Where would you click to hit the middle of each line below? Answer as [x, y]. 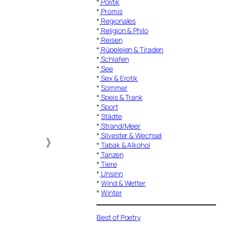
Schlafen [114, 59]
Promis [111, 11]
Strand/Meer [120, 126]
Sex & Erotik [119, 78]
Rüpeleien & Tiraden [132, 49]
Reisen [111, 40]
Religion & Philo [124, 30]
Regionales [118, 21]
